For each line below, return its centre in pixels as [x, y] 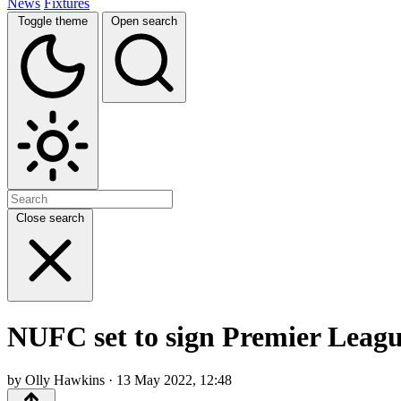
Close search [50, 218]
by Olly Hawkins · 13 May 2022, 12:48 [119, 380]
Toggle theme [53, 21]
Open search [144, 21]
